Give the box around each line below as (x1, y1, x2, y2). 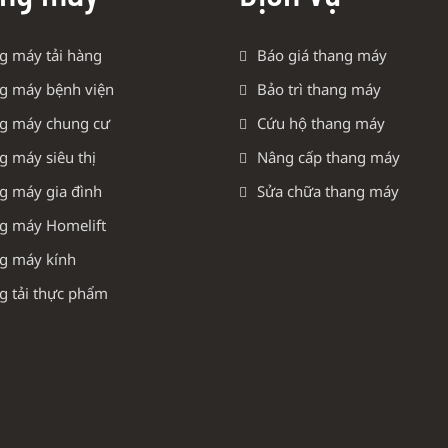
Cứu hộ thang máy (257, 113, 385, 133)
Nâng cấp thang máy (257, 147, 400, 167)
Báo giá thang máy (257, 45, 387, 65)
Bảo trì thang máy (257, 79, 381, 99)
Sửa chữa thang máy (257, 181, 399, 201)
